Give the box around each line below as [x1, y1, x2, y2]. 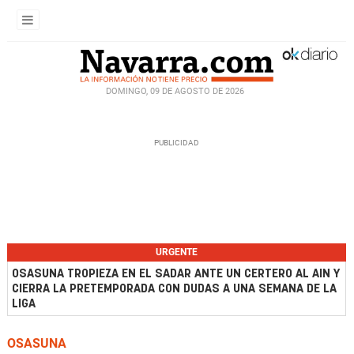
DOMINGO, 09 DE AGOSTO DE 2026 [105, 85, 244, 96]
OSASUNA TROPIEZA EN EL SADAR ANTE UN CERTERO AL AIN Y [12, 268, 340, 280]
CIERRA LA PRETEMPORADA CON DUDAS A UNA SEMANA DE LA [12, 283, 337, 295]
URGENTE [156, 247, 198, 258]
